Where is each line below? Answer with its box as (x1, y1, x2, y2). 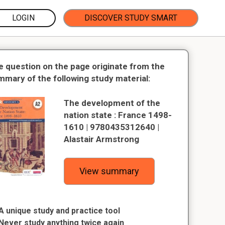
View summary (79, 166, 140, 176)
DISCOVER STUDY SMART (84, 13, 177, 23)
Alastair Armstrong (64, 134, 140, 144)
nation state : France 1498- (64, 110, 172, 120)
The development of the (64, 98, 161, 108)
